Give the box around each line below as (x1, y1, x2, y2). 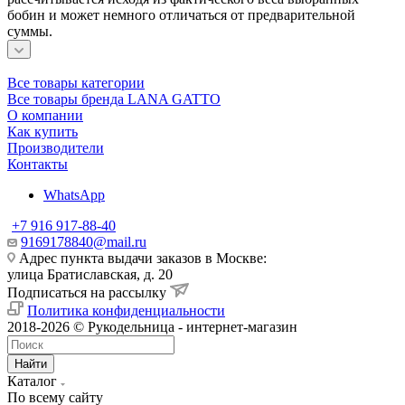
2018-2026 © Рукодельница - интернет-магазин (7, 318, 297, 334)
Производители (7, 139, 104, 155)
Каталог (7, 372, 57, 389)
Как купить (7, 123, 78, 139)
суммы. (7, 23, 52, 39)
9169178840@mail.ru (21, 233, 146, 250)
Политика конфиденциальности (27, 302, 225, 318)
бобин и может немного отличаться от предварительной (7, 6, 355, 23)
